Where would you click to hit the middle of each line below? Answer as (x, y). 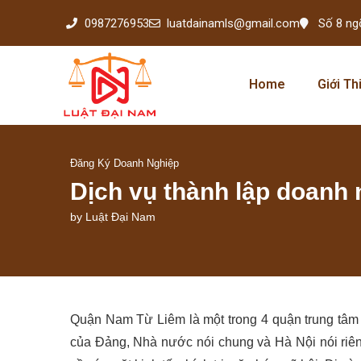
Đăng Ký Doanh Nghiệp (124, 163)
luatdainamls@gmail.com (233, 23)
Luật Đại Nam (120, 216)
